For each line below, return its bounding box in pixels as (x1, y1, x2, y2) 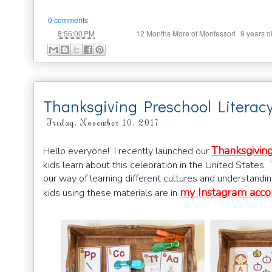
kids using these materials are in (43, 186, 180, 200)
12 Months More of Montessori (136, 28, 236, 39)
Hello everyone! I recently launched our (43, 144, 211, 158)
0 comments (48, 15, 88, 25)
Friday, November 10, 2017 (46, 117, 160, 129)
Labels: (106, 27, 136, 39)
